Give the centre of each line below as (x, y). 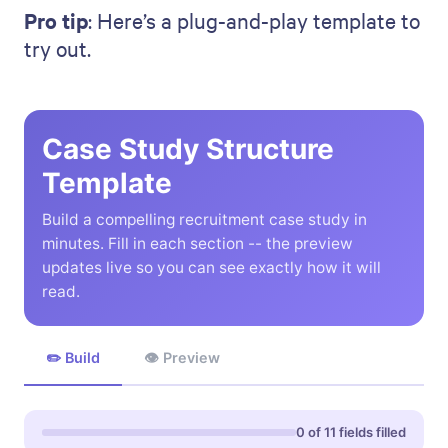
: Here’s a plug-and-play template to (254, 20)
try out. (57, 48)
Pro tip (56, 20)
